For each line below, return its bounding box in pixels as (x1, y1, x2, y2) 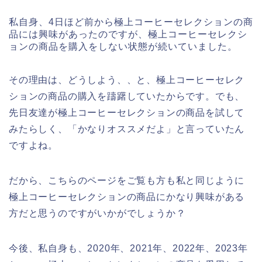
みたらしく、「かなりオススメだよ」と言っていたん (9, 124, 245, 135)
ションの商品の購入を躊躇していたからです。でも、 (9, 91, 245, 102)
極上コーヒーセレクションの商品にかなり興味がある (9, 192, 245, 202)
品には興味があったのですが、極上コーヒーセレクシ (9, 29, 247, 40)
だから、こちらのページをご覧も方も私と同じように (9, 175, 245, 186)
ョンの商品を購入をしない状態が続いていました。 (9, 42, 237, 52)
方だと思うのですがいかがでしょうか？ (9, 208, 186, 219)
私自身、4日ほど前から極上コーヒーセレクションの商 (9, 17, 253, 27)
